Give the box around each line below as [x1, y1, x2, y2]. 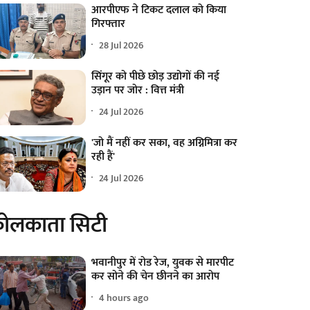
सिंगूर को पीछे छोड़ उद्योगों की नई [91, 67, 220, 86]
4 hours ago [99, 289, 149, 306]
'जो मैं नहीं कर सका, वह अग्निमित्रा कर [91, 134, 238, 153]
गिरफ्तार [91, 15, 126, 34]
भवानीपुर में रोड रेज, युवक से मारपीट [91, 253, 235, 273]
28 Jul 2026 [99, 37, 145, 53]
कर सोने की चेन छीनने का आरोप [91, 267, 220, 286]
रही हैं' [91, 147, 116, 167]
